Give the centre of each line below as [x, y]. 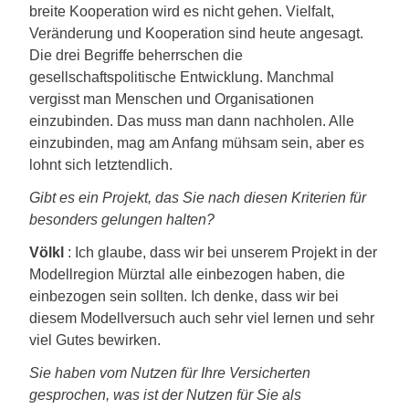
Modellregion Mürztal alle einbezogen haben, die [187, 274]
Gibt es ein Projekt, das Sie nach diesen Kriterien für [198, 198]
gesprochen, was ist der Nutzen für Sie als [165, 395]
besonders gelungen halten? [122, 220]
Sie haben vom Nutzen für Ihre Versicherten [170, 373]
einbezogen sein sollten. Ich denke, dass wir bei [184, 296]
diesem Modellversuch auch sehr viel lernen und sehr [202, 318]
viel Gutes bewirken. [95, 340]
